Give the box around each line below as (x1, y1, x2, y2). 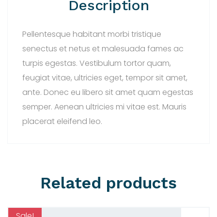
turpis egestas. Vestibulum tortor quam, (22, 57, 171, 69)
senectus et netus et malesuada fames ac (22, 43, 184, 54)
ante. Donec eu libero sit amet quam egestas (22, 86, 193, 98)
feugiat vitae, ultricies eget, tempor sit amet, (22, 72, 187, 83)
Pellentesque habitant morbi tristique (22, 28, 161, 40)
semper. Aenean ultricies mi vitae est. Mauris (22, 101, 186, 112)
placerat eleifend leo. (22, 115, 102, 127)
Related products (40, 173, 177, 192)
